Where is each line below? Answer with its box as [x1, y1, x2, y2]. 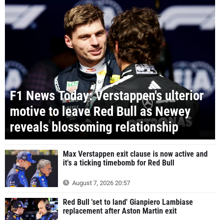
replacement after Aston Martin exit [63, 206, 177, 216]
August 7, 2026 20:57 [71, 179, 130, 187]
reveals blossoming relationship [10, 119, 178, 136]
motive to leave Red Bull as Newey [10, 104, 191, 120]
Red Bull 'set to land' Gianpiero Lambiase [63, 197, 193, 207]
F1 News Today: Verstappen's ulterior [10, 88, 204, 104]
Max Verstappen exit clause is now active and [63, 149, 208, 159]
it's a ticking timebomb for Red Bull [63, 158, 174, 168]
